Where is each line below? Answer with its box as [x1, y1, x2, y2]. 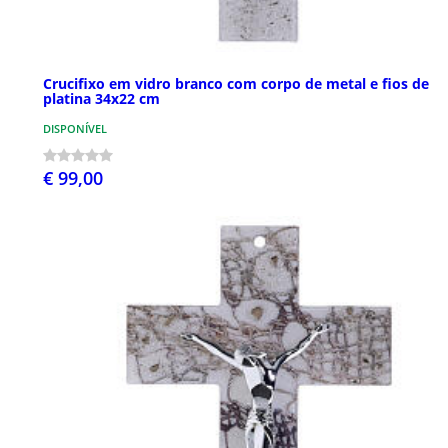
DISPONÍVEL [43, 120, 107, 136]
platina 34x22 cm [43, 88, 160, 108]
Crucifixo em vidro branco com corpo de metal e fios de [43, 73, 429, 93]
